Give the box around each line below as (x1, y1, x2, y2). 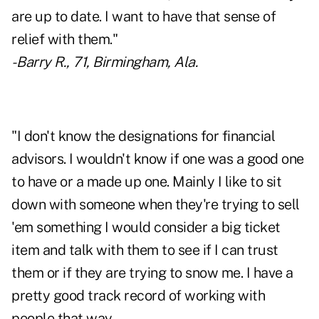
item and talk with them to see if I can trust (11, 241, 278, 259)
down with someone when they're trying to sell (11, 196, 300, 214)
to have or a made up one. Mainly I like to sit (11, 173, 281, 191)
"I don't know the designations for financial (11, 127, 275, 145)
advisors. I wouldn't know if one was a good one (11, 150, 304, 168)
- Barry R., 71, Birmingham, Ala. (11, 53, 197, 71)
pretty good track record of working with (11, 287, 265, 305)
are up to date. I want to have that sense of (11, 8, 276, 26)
